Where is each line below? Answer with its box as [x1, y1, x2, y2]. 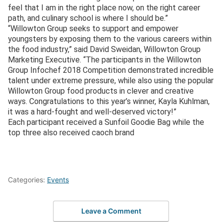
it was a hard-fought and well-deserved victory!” [8, 107, 176, 117]
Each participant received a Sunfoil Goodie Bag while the [8, 117, 204, 127]
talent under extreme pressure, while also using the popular [8, 76, 214, 86]
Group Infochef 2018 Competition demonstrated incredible [8, 65, 214, 75]
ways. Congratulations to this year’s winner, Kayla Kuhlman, [8, 97, 210, 107]
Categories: [8, 175, 47, 184]
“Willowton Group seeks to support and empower [8, 24, 178, 34]
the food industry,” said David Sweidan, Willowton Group [8, 45, 201, 55]
